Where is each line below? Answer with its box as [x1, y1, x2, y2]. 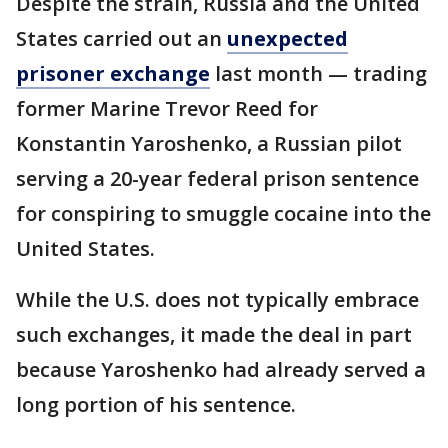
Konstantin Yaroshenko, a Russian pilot [16, 130, 402, 157]
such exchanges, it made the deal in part [16, 321, 412, 348]
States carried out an [16, 25, 227, 52]
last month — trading [210, 60, 427, 87]
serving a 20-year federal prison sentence [16, 165, 419, 192]
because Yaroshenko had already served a [16, 356, 426, 383]
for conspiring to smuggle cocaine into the [16, 200, 431, 227]
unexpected [227, 25, 348, 52]
